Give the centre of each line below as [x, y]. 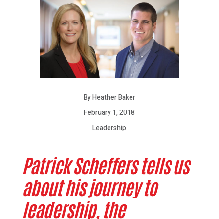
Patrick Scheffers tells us [105, 164]
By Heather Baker [109, 97]
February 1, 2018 [109, 112]
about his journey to [89, 186]
